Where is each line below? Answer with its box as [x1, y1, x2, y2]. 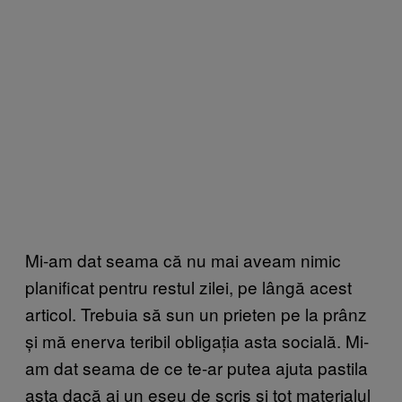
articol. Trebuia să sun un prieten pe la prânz [25, 301, 367, 327]
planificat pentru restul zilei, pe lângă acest [25, 275, 352, 300]
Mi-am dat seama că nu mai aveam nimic [25, 248, 341, 273]
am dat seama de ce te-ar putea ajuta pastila [25, 355, 368, 380]
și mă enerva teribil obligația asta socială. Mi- [25, 328, 369, 354]
